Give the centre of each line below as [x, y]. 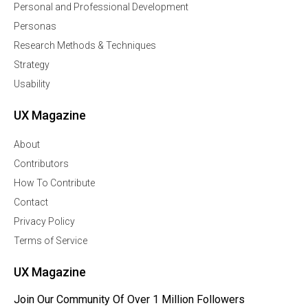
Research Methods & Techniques [85, 45]
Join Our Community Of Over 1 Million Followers [129, 299]
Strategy [32, 65]
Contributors [41, 164]
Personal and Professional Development [101, 7]
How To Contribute [54, 183]
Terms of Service [51, 241]
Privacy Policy [44, 221]
